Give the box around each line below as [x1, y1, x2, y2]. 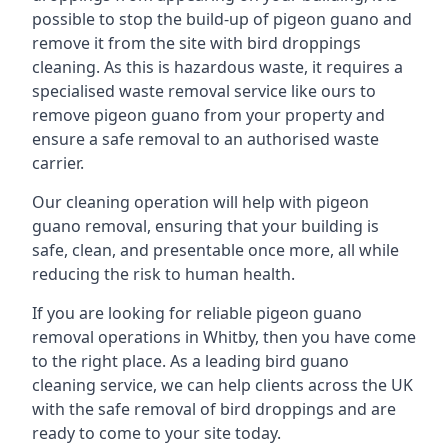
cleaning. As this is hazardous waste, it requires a [32, 56, 403, 78]
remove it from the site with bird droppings [32, 32, 361, 54]
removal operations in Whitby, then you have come [32, 326, 416, 348]
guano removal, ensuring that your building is [32, 215, 379, 237]
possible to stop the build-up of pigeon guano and [32, 8, 412, 30]
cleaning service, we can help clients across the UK [32, 374, 413, 396]
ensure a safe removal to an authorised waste [32, 128, 379, 150]
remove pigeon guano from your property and [32, 104, 385, 126]
